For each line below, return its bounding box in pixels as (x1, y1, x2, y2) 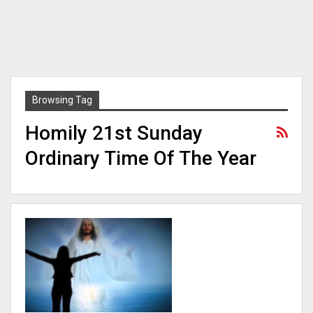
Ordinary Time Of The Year (25, 147, 256, 170)
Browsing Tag (32, 94, 92, 105)
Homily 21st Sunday (25, 122, 203, 145)
